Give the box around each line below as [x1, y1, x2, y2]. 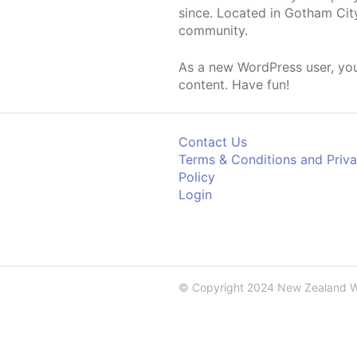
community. [178, 22, 248, 38]
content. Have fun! [178, 76, 289, 92]
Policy [178, 169, 215, 185]
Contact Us [178, 134, 247, 150]
